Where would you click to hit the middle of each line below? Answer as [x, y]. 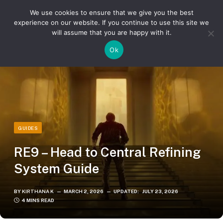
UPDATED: [126, 191]
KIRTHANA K [38, 191]
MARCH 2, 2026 [84, 191]
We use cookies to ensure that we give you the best [111, 12]
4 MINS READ [38, 200]
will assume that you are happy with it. [111, 32]
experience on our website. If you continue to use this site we [111, 22]
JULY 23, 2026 [160, 191]
